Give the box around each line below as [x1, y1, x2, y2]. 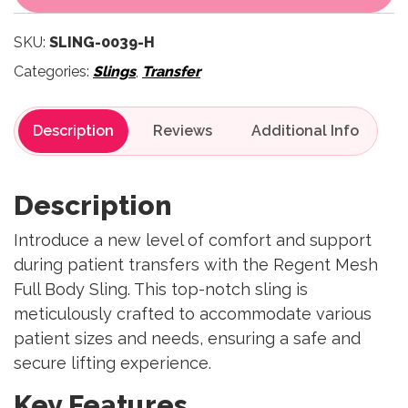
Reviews [153, 122, 212, 139]
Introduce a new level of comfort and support [14, 230, 372, 250]
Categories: [14, 63, 93, 80]
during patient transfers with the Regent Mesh [14, 255, 378, 274]
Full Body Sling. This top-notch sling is [14, 280, 308, 299]
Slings [93, 63, 136, 80]
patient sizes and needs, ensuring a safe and [14, 329, 361, 348]
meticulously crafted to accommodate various [14, 304, 372, 323]
